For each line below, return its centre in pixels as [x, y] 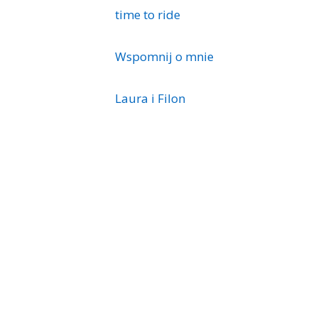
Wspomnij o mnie [164, 56]
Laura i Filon [150, 98]
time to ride [148, 14]
